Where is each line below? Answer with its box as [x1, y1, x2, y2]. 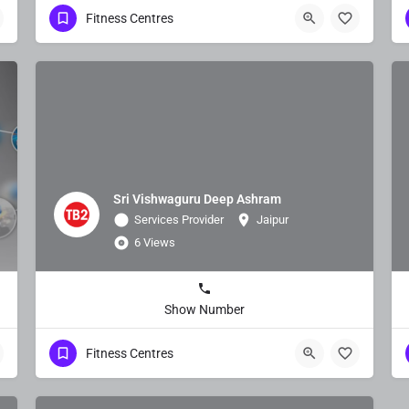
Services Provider [134, 212, 224, 226]
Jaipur [257, 212, 288, 226]
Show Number [164, 301, 245, 317]
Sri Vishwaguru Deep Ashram [113, 191, 281, 206]
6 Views [134, 235, 175, 249]
